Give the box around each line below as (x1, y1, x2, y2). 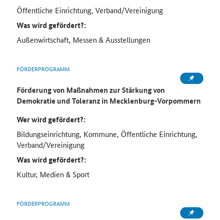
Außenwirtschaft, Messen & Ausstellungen (16, 34, 150, 45)
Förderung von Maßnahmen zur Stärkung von (16, 84, 165, 96)
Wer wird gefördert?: (16, 114, 85, 125)
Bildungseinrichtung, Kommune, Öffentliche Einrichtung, (16, 129, 197, 139)
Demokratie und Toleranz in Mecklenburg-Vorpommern (16, 95, 201, 107)
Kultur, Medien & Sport (16, 169, 89, 180)
